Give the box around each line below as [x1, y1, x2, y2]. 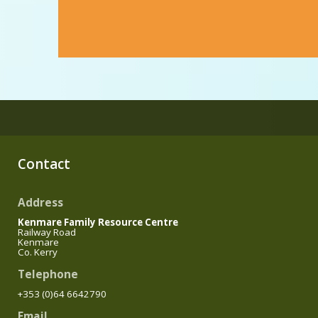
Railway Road [18, 226, 76, 239]
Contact [18, 155, 70, 174]
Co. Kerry [18, 246, 57, 259]
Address [18, 195, 63, 211]
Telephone [18, 267, 78, 283]
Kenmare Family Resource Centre [18, 216, 178, 229]
